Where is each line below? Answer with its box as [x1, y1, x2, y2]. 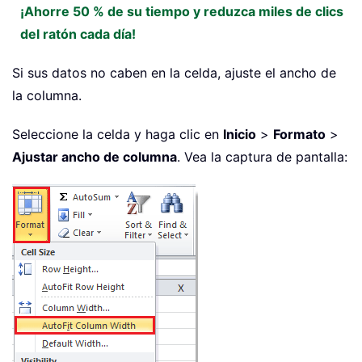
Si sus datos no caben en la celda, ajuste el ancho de [12, 64, 336, 81]
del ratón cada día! [20, 25, 136, 42]
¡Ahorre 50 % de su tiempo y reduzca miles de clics [20, 2, 343, 19]
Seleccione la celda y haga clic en [12, 125, 223, 142]
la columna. [12, 86, 82, 103]
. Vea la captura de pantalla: [177, 148, 347, 165]
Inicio [223, 125, 256, 142]
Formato [273, 125, 326, 142]
